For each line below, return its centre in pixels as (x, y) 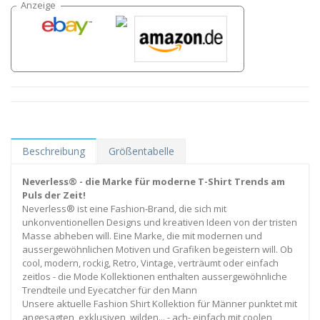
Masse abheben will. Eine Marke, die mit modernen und (142, 235)
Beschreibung (54, 151)
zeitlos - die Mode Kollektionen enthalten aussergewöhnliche (155, 276)
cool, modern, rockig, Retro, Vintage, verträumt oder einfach (150, 262)
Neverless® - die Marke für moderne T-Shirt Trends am (154, 181)
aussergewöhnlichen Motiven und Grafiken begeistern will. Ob (157, 249)
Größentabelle (141, 151)
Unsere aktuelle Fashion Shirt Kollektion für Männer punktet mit (160, 303)
